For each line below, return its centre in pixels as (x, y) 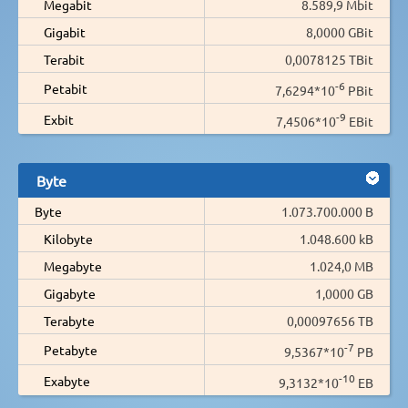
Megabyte (73, 265)
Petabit (66, 88)
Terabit (64, 59)
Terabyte (69, 320)
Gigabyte (70, 293)
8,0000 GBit (340, 31)
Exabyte (67, 380)
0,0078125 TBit (329, 59)
